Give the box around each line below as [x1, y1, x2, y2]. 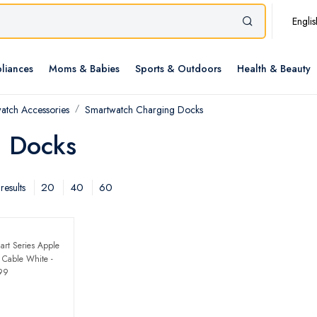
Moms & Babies [49, 62, 120, 76]
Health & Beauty [237, 62, 311, 76]
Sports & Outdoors [135, 62, 221, 76]
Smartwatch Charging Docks [85, 103, 203, 117]
